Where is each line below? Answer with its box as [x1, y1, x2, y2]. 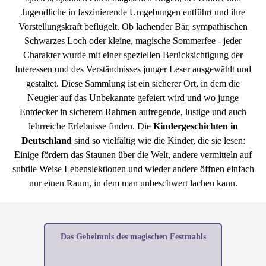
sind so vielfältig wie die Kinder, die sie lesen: [71, 135, 245, 145]
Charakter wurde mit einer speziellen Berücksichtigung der [23, 50, 243, 60]
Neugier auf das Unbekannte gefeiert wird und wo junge [27, 93, 239, 103]
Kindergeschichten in [153, 121, 238, 131]
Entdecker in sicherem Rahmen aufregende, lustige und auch [20, 107, 246, 117]
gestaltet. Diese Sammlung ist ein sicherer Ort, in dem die [26, 78, 240, 88]
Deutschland [21, 135, 72, 145]
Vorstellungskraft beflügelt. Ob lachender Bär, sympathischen [18, 21, 248, 31]
